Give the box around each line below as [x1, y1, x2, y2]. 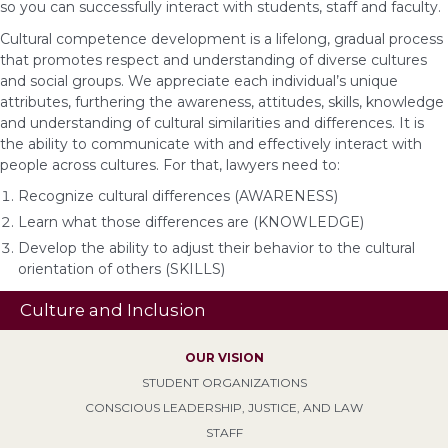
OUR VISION [184, 350, 264, 365]
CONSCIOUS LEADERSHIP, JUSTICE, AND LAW [85, 400, 363, 415]
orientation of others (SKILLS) [18, 260, 225, 279]
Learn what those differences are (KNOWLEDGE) [18, 213, 364, 232]
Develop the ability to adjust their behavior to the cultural [18, 239, 415, 258]
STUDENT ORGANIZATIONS [141, 375, 307, 390]
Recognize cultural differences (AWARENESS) [18, 187, 338, 206]
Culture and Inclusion [20, 300, 206, 320]
